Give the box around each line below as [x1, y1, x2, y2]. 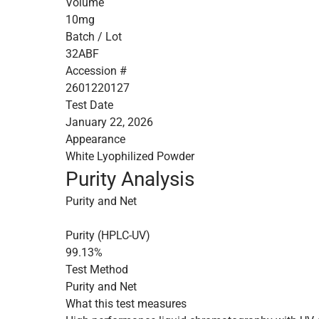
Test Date [66, 98, 113, 112]
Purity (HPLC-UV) [66, 229, 150, 242]
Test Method [66, 263, 128, 276]
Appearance [66, 132, 125, 146]
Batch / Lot [66, 30, 122, 43]
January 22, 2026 [66, 115, 153, 129]
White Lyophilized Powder [66, 150, 194, 163]
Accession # [66, 64, 127, 78]
